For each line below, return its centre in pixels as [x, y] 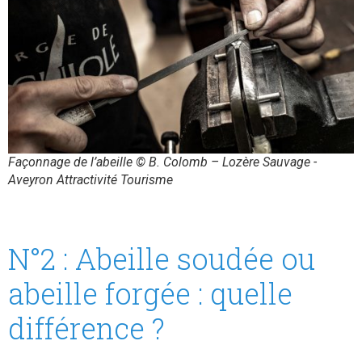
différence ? [86, 328]
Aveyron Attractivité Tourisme [90, 180]
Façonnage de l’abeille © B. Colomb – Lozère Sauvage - [162, 162]
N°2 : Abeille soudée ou [162, 259]
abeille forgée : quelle [150, 294]
